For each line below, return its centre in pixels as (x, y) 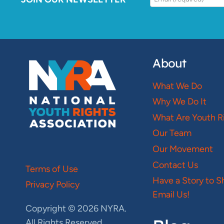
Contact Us (175, 165)
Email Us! (171, 195)
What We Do (177, 86)
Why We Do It (180, 102)
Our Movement (183, 149)
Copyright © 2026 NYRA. (76, 208)
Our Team (172, 133)
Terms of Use (52, 169)
